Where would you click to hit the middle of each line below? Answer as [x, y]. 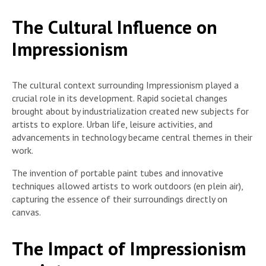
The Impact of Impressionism [129, 248]
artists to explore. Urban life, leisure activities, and [112, 124]
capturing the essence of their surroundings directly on [120, 199]
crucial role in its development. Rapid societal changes [120, 98]
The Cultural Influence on [115, 27]
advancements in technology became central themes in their [132, 137]
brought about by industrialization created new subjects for [130, 111]
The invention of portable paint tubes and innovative [118, 173]
